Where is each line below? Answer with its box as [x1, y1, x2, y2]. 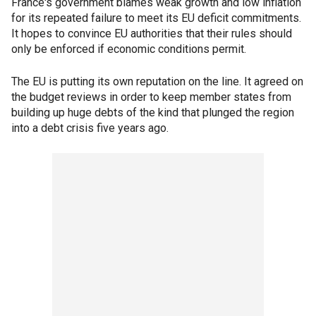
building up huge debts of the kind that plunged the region [11, 106, 294, 119]
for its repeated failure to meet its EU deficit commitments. [11, 11, 301, 25]
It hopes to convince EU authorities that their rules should [11, 27, 292, 40]
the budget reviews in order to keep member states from [11, 90, 291, 104]
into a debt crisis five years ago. [11, 121, 169, 135]
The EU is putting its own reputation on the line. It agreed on [11, 75, 303, 88]
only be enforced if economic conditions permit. [11, 42, 246, 56]
